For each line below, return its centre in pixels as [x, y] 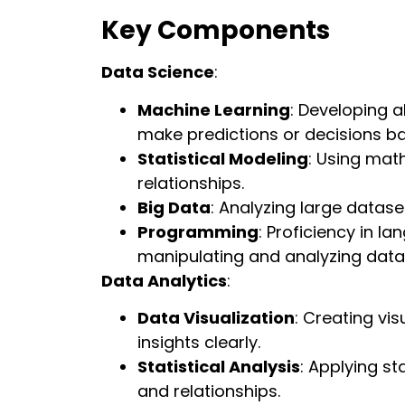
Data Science [158, 72]
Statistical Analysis [219, 367]
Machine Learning [214, 109]
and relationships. [209, 391]
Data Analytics [164, 280]
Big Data [174, 207]
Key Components [216, 31]
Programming [198, 231]
